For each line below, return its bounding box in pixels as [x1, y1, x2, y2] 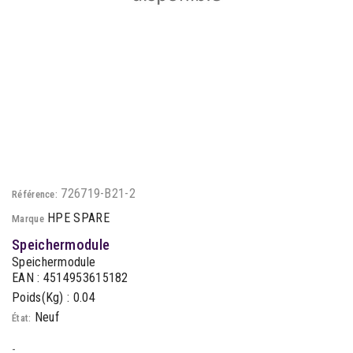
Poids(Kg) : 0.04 [12, 290, 95, 305]
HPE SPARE [47, 210, 110, 225]
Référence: [12, 188, 58, 200]
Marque [12, 213, 44, 225]
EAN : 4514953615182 [12, 270, 128, 285]
